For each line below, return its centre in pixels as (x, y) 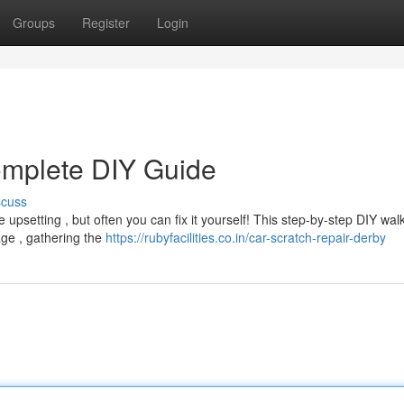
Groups (34, 23)
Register (106, 23)
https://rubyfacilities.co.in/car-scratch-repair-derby (246, 237)
